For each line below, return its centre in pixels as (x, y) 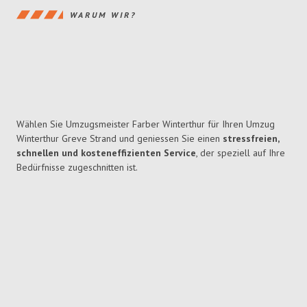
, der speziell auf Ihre (241, 153)
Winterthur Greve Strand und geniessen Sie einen (120, 139)
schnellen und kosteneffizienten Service (106, 153)
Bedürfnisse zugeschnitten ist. (77, 168)
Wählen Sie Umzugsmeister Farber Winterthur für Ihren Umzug (146, 124)
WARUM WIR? (103, 14)
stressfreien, (251, 139)
